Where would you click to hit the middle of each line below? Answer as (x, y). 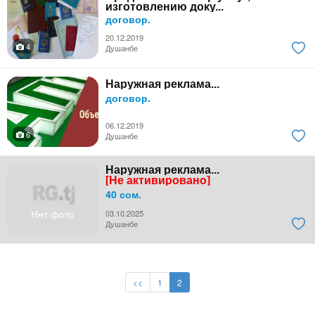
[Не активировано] (158, 180)
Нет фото (53, 213)
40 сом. (123, 194)
